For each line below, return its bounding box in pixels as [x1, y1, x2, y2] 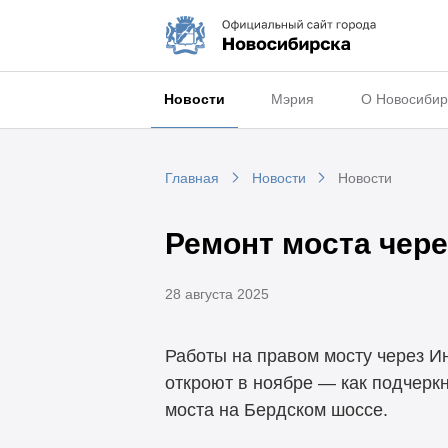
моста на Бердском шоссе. [164, 400, 388, 421]
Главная [164, 170, 219, 187]
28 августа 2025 [164, 285, 269, 302]
